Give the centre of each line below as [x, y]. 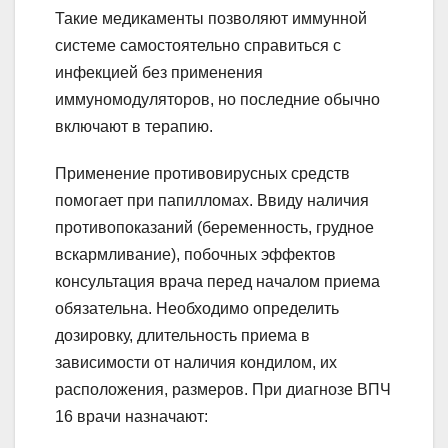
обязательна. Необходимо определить [197, 308]
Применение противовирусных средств [202, 173]
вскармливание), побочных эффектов [195, 254]
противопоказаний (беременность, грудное [214, 227]
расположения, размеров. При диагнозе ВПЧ [223, 389]
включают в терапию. [134, 126]
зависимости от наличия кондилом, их [196, 362]
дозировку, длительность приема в [182, 335]
